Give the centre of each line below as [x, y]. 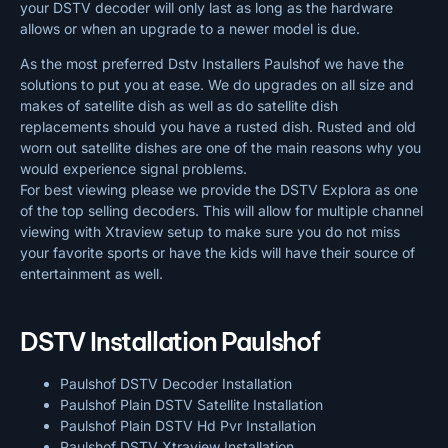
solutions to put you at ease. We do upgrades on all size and [217, 85]
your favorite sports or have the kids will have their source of [217, 253]
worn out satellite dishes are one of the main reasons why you [220, 148]
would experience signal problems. [135, 169]
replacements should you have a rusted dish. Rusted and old [218, 127]
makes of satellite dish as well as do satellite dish [179, 106]
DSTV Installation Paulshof [170, 341]
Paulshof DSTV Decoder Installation [176, 383]
